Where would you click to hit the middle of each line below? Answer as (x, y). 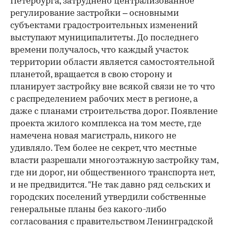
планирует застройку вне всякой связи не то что (113, 87)
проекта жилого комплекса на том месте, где (106, 124)
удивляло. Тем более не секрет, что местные (104, 148)
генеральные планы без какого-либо (88, 210)
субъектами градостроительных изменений (104, 26)
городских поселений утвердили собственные (108, 197)
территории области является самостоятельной (112, 62)
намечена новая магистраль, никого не (93, 136)
